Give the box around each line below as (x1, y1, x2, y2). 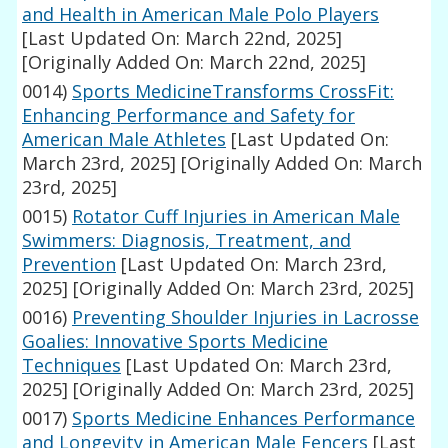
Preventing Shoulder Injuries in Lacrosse (72, 305, 420, 330)
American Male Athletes (22, 127, 227, 152)
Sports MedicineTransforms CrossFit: (72, 79, 395, 104)
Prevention (22, 252, 117, 277)
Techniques (22, 353, 122, 378)
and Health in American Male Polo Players (22, 2, 380, 27)
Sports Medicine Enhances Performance (72, 406, 416, 431)
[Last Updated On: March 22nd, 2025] (22, 26, 343, 51)
